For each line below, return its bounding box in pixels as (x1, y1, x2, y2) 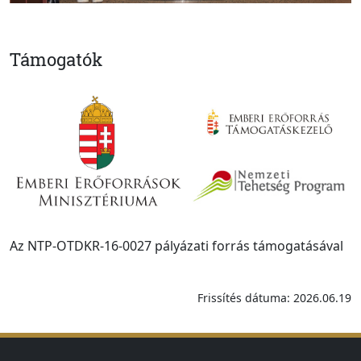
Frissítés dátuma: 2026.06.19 (197, 289, 351, 305)
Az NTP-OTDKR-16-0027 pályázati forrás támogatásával (10, 236, 343, 255)
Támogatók (10, 48, 102, 72)
